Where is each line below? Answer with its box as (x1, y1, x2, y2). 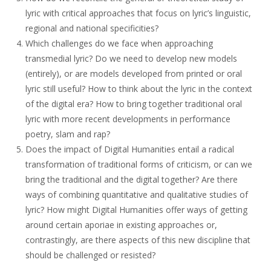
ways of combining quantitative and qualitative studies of (25, 189, 249, 200)
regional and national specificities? (25, 22, 159, 34)
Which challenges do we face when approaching (25, 38, 214, 49)
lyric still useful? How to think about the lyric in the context (25, 83, 253, 94)
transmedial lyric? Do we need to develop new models (25, 53, 238, 64)
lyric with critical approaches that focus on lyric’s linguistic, (25, 7, 252, 19)
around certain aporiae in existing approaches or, (25, 219, 218, 230)
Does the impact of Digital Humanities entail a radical (25, 143, 235, 155)
